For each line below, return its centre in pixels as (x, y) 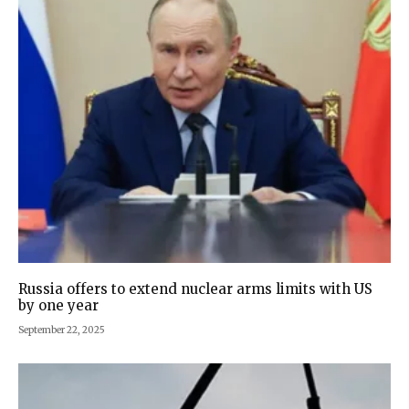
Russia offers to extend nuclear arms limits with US (195, 289)
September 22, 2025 (62, 330)
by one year (58, 306)
